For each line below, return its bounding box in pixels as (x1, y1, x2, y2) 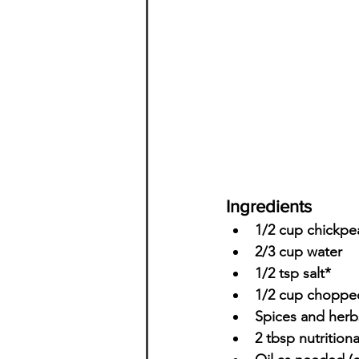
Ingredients (226, 197, 312, 216)
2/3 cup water (255, 243, 342, 260)
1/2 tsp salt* (255, 264, 331, 282)
